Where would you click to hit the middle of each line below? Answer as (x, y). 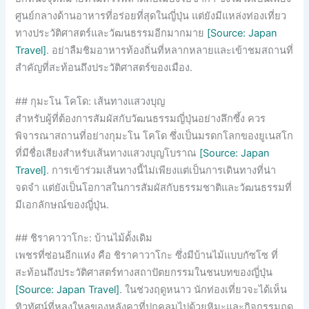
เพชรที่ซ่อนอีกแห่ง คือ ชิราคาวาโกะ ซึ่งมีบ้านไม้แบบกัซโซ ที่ (147, 256)
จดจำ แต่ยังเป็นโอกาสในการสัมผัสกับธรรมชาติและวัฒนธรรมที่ (154, 187)
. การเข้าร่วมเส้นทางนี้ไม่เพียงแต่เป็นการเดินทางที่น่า (161, 170)
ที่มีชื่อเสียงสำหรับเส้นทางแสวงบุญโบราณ (108, 153)
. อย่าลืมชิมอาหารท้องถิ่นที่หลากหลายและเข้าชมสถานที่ (170, 51)
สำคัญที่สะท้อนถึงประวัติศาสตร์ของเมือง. (104, 68)
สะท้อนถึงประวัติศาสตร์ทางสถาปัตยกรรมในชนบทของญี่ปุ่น (144, 273)
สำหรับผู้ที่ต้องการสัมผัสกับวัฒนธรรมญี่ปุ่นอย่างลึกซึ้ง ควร (141, 118)
